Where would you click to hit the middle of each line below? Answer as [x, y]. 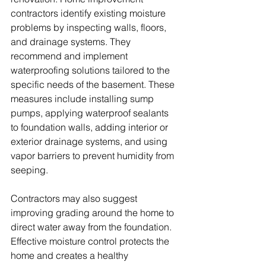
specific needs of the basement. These [94, 85]
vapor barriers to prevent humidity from [94, 156]
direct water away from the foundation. [92, 227]
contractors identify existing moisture [89, 13]
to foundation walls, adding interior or [91, 127]
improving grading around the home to [94, 213]
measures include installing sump [83, 99]
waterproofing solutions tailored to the [91, 70]
